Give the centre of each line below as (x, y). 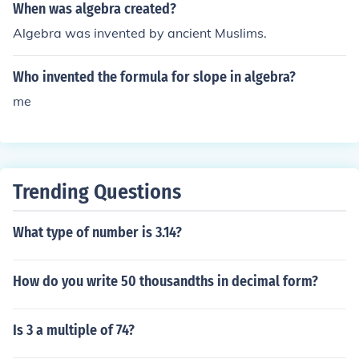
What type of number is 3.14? (97, 232)
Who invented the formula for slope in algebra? (154, 77)
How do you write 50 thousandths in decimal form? (165, 281)
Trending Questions (97, 192)
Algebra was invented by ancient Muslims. (140, 33)
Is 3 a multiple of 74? (74, 330)
